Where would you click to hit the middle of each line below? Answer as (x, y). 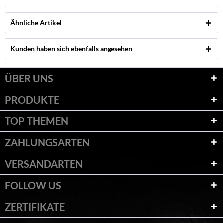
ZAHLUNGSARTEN (47, 142)
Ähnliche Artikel (36, 23)
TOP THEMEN (37, 121)
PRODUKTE (32, 100)
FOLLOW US (33, 185)
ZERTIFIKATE (35, 207)
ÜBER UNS (29, 78)
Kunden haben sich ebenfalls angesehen (71, 49)
